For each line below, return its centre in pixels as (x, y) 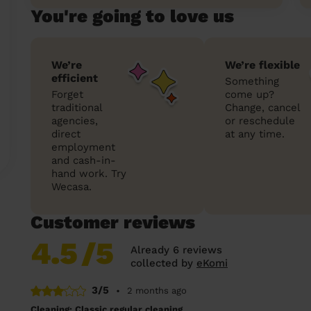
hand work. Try (89, 174)
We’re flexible (262, 65)
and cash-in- (84, 160)
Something (252, 81)
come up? (250, 94)
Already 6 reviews (176, 250)
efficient (75, 78)
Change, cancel (262, 108)
